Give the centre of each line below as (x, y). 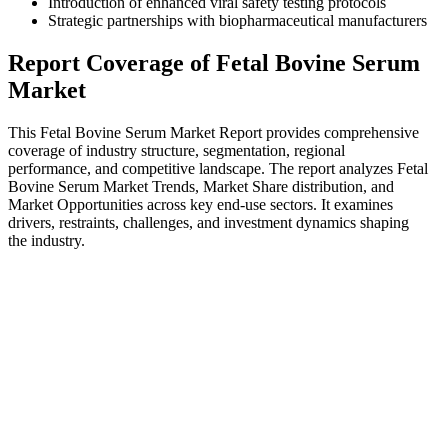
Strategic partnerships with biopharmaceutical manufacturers (237, 21)
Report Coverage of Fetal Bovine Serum (214, 63)
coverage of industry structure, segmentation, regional (176, 151)
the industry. (46, 241)
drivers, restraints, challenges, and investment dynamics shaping (208, 223)
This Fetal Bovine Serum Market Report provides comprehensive (213, 133)
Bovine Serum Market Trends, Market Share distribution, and (201, 187)
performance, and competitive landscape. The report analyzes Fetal (218, 169)
